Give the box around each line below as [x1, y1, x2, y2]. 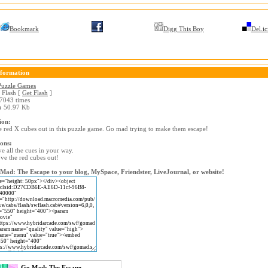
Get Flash [22, 89, 48, 96]
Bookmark [10, 25, 39, 32]
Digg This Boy [163, 25, 204, 32]
